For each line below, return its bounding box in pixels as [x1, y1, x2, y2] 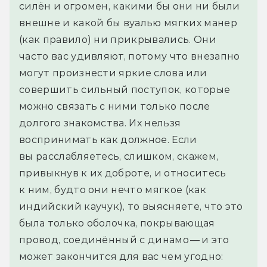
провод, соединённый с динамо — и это [19, 234, 229, 246]
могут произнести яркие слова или [19, 67, 207, 79]
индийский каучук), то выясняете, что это [19, 201, 243, 213]
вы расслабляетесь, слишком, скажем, [19, 151, 219, 163]
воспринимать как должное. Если [19, 134, 197, 146]
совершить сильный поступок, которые [19, 84, 231, 96]
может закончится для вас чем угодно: [19, 251, 223, 263]
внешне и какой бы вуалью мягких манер [19, 17, 237, 29]
